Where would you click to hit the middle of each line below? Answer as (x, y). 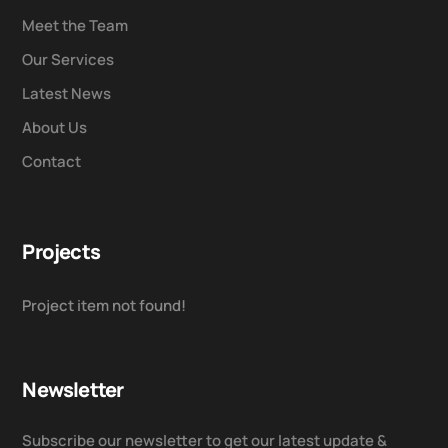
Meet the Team (75, 26)
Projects (61, 252)
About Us (55, 128)
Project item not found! (104, 306)
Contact (52, 162)
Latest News (67, 94)
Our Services (68, 60)
